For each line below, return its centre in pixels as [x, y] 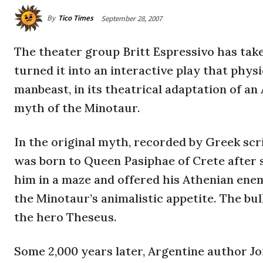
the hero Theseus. [65, 217]
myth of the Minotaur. [77, 108]
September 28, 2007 [131, 18]
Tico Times [76, 18]
